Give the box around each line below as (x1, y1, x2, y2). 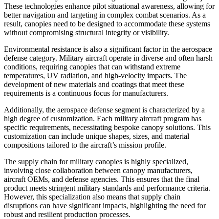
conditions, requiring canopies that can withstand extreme (4, 63, 180, 71)
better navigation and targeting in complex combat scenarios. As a (4, 11, 206, 20)
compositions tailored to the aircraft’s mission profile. (4, 141, 166, 150)
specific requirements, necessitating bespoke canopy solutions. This (4, 123, 211, 132)
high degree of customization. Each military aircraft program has (4, 114, 201, 123)
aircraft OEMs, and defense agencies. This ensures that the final (4, 175, 199, 184)
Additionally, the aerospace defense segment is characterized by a (4, 106, 205, 114)
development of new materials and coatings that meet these (4, 80, 184, 89)
